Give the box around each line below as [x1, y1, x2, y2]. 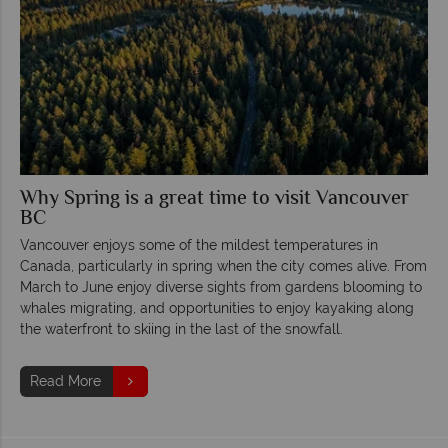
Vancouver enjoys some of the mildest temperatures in [20, 236, 378, 253]
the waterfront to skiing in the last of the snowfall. [20, 320, 343, 337]
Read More [30, 372, 101, 389]
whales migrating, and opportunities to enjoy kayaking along [20, 299, 414, 316]
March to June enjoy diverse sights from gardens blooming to [20, 278, 422, 295]
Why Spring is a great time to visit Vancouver [20, 183, 409, 215]
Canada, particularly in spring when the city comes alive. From [20, 257, 427, 274]
